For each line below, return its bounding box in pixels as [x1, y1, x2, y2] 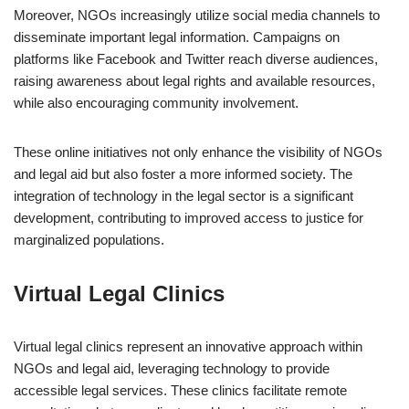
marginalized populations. [14, 232, 164, 247]
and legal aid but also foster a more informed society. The [14, 166, 352, 182]
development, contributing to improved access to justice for [14, 210, 363, 225]
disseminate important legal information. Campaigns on [14, 29, 340, 45]
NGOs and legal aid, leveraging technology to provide [14, 361, 330, 376]
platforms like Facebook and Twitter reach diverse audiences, [14, 51, 378, 67]
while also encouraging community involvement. [14, 95, 299, 110]
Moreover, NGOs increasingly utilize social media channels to [14, 7, 380, 23]
